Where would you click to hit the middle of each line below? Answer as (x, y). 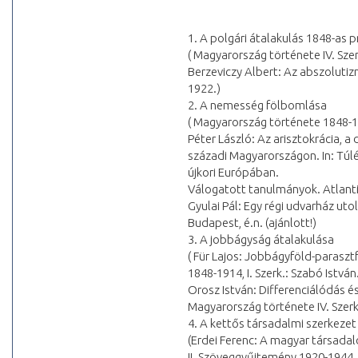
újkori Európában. (233, 173)
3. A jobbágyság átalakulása (261, 240)
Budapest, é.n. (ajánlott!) (252, 223)
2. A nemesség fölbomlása (257, 105)
